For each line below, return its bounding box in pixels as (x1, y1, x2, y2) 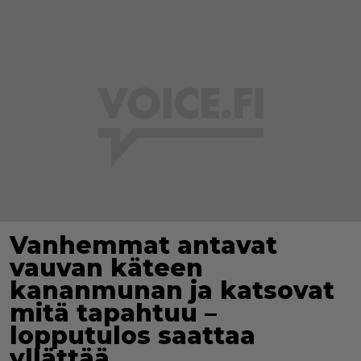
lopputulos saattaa (10, 321, 255, 351)
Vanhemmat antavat (10, 230, 277, 261)
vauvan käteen (10, 253, 203, 284)
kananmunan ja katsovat (10, 276, 334, 306)
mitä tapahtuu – (10, 298, 217, 329)
